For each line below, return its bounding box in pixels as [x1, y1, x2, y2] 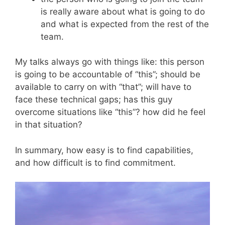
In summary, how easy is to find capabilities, [15, 145, 193, 155]
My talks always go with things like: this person [15, 57, 204, 67]
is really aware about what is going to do [41, 6, 205, 17]
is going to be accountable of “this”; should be [15, 69, 200, 79]
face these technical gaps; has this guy [15, 94, 172, 104]
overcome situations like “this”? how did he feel [15, 107, 205, 117]
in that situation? [15, 120, 82, 130]
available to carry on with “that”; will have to [15, 82, 191, 92]
